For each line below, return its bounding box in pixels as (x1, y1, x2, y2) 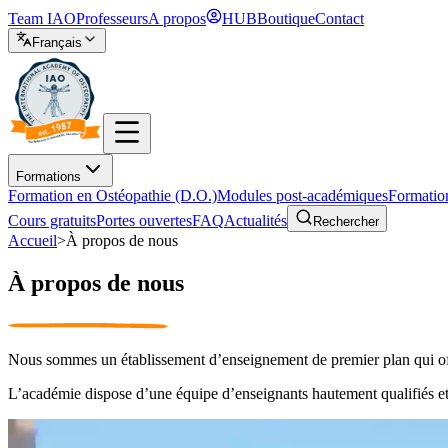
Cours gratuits (8, 212, 96, 229)
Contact (315, 10, 364, 27)
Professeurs (76, 10, 148, 27)
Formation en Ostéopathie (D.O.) (8, 187, 217, 204)
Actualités (224, 212, 287, 229)
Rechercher (313, 214, 379, 229)
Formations (16, 169, 81, 184)
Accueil (8, 232, 57, 249)
